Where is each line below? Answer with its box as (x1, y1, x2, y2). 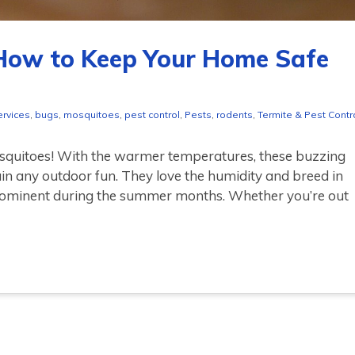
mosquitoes (63, 109, 120, 121)
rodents (216, 109, 253, 121)
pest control (124, 109, 180, 121)
